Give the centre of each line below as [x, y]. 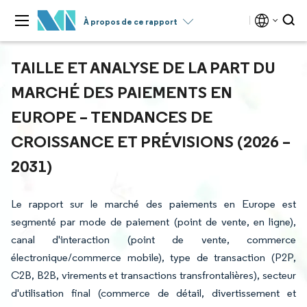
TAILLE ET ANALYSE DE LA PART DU [143, 67]
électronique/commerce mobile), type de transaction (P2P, [153, 257]
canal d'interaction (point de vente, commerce [153, 240]
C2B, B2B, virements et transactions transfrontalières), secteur [153, 275]
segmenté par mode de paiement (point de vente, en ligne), [153, 222]
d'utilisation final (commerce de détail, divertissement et [153, 293]
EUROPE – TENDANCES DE [112, 116]
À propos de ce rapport [131, 22]
